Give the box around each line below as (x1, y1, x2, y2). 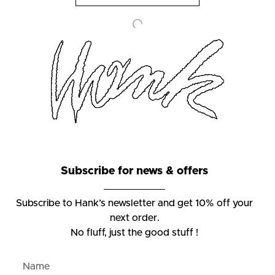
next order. (109, 213, 160, 223)
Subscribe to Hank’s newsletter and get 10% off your (16, 198, 253, 209)
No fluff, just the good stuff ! (71, 228, 198, 238)
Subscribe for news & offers (61, 166, 208, 177)
